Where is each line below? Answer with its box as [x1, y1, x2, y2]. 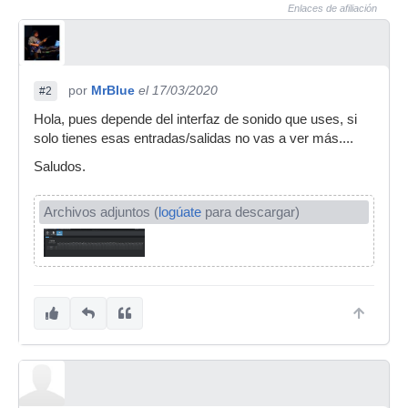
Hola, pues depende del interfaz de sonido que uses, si [34, 112, 357, 127]
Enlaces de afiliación [288, 3, 377, 14]
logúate [158, 205, 201, 219]
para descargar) [201, 205, 300, 219]
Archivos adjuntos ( [44, 205, 158, 219]
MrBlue [91, 83, 135, 97]
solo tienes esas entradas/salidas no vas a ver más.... [34, 131, 353, 146]
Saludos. [34, 159, 86, 174]
